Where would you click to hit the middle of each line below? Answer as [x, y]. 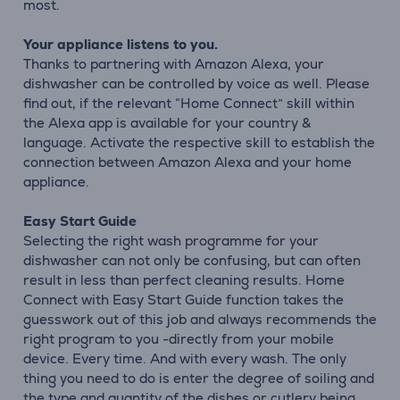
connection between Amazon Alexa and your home [187, 162]
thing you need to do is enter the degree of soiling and [199, 378]
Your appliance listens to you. [121, 44]
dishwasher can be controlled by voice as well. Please [196, 83]
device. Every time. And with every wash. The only [185, 358]
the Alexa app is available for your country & [167, 123]
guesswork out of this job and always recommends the [200, 319]
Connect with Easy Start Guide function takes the [183, 300]
